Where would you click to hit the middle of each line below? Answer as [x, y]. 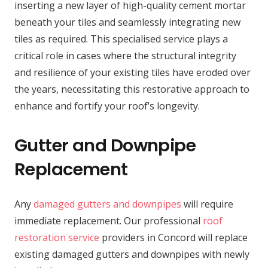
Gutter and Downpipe [105, 145]
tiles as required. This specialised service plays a [121, 39]
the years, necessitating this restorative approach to [132, 89]
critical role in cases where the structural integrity [125, 55]
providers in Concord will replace [173, 237]
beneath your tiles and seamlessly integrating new [127, 22]
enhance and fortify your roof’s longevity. [107, 106]
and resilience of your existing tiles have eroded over [133, 72]
